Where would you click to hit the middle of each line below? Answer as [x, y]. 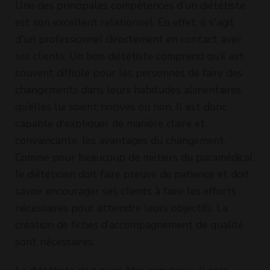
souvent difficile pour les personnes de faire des [129, 73]
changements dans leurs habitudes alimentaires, [129, 89]
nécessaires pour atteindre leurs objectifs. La [121, 208]
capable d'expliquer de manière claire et [110, 123]
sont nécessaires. [55, 241]
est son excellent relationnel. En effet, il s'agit [125, 22]
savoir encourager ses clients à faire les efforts [126, 191]
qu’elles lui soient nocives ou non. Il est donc [121, 106]
